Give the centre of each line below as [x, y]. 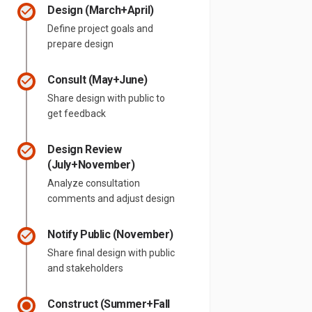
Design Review [85, 149]
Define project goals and [101, 28]
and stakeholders [86, 268]
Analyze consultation [94, 183]
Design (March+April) [101, 10]
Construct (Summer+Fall [109, 304]
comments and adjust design [111, 198]
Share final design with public [111, 252]
